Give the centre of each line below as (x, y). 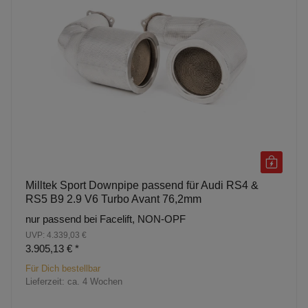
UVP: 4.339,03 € (56, 235)
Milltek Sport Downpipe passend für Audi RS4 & (142, 185)
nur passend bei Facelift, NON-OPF (106, 219)
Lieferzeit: (46, 281)
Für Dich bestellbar (63, 268)
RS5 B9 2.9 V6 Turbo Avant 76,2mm (113, 199)
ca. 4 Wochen (95, 281)
